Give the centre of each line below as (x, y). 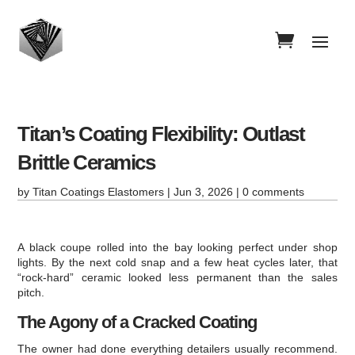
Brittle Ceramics (86, 162)
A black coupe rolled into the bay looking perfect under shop (177, 247)
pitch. (31, 292)
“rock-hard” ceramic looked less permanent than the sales (177, 277)
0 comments (274, 192)
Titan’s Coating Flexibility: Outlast (161, 134)
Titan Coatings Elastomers (99, 192)
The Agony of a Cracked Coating (137, 322)
